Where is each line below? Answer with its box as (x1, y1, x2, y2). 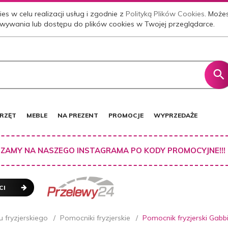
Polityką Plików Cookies (126, 9, 205, 19)
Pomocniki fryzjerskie (60, 213, 130, 222)
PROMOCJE (108, 111, 144, 119)
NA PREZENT (58, 111, 98, 119)
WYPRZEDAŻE (154, 111, 197, 119)
